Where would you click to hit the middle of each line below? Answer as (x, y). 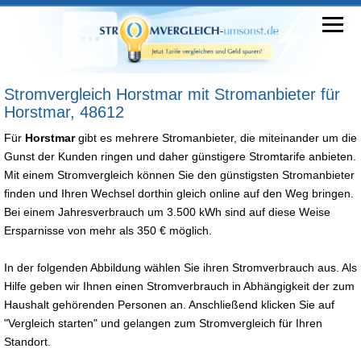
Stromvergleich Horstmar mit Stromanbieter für (172, 94)
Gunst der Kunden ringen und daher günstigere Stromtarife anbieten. (180, 156)
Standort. (27, 341)
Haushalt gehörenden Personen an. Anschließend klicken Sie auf (169, 304)
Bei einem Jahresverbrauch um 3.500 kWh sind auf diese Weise (167, 212)
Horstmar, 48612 (64, 112)
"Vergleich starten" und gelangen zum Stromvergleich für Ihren (163, 323)
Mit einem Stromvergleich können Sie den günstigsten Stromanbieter (179, 174)
